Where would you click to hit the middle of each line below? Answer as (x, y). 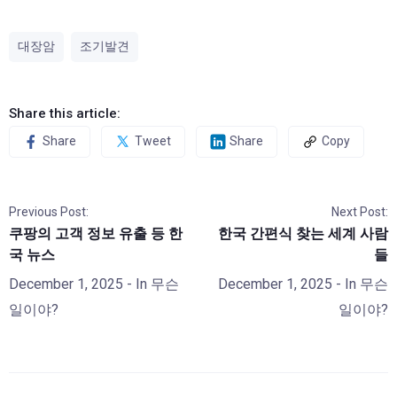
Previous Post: (49, 211)
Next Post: (360, 211)
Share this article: (65, 113)
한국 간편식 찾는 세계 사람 (303, 233)
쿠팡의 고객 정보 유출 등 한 (96, 233)
